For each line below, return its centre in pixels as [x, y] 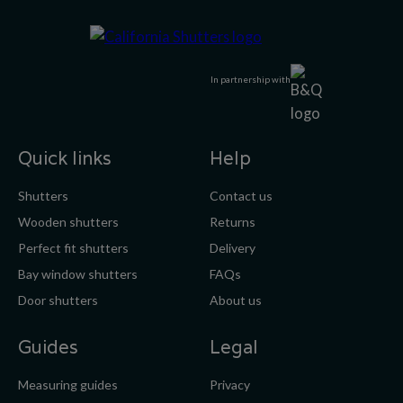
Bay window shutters [78, 274]
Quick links [65, 158]
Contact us [241, 196]
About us [235, 300]
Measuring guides [68, 385]
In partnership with [251, 79]
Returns [232, 222]
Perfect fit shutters [73, 248]
